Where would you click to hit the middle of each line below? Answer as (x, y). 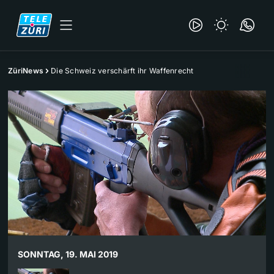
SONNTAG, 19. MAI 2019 (68, 254)
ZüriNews (26, 71)
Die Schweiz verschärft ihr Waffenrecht (122, 71)
